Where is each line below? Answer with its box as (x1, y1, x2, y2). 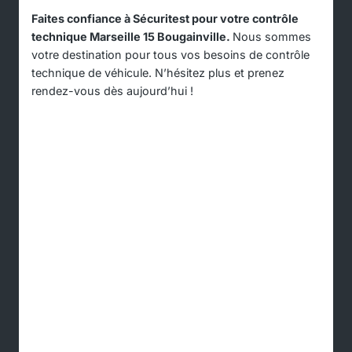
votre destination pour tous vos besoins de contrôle (31, 48, 310, 62)
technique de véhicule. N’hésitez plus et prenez (31, 66, 284, 80)
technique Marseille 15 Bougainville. (31, 30, 233, 44)
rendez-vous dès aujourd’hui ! (31, 84, 193, 98)
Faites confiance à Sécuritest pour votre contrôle (31, 12, 299, 26)
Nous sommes (233, 30, 311, 44)
